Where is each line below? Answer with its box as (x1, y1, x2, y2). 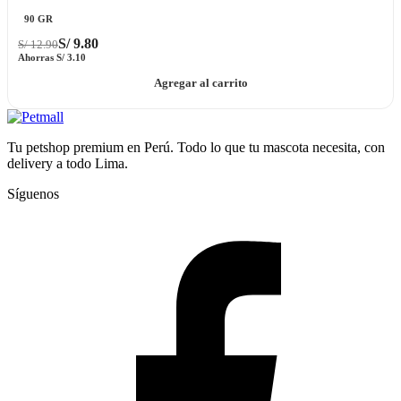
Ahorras (18, 52, 56, 63)
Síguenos (7, 185, 59, 201)
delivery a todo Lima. (7, 155, 128, 171)
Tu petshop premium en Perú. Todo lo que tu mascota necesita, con (7, 139, 385, 155)
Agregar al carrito (153, 76, 248, 90)
